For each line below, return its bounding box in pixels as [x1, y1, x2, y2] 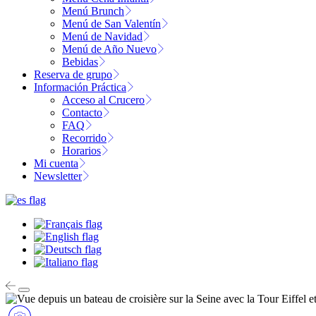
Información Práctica [34, 81, 126, 94]
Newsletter [34, 170, 82, 183]
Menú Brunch [62, 5, 124, 18]
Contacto [62, 107, 102, 119]
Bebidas [62, 56, 98, 68]
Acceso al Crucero [62, 94, 145, 107]
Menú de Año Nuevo [62, 43, 157, 56]
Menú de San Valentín [62, 18, 161, 30]
